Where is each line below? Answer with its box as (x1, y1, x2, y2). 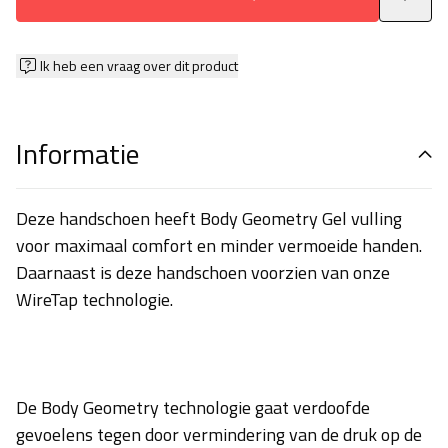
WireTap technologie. (16, 285, 173, 313)
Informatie (16, 131, 139, 175)
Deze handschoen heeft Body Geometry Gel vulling (16, 204, 402, 232)
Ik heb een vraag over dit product (40, 55, 238, 76)
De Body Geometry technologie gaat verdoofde (16, 393, 370, 421)
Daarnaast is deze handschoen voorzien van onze (16, 258, 390, 286)
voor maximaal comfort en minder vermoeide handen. (16, 231, 422, 259)
